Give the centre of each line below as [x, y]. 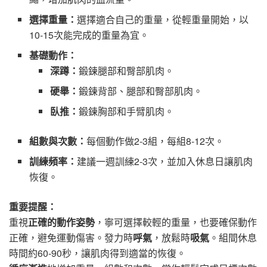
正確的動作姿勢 [61, 222]
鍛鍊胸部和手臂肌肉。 [126, 111]
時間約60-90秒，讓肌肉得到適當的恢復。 [97, 253]
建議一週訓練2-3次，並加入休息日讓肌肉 [165, 162]
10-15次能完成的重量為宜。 [89, 35]
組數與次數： [58, 141]
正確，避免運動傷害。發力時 [71, 238]
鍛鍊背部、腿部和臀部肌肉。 [140, 91]
